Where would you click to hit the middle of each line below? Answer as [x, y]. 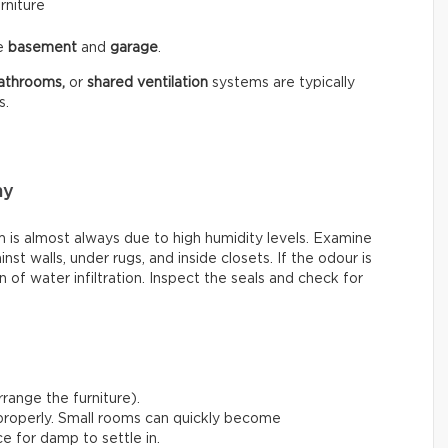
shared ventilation [147, 82]
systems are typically [281, 82]
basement [42, 47]
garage [134, 47]
